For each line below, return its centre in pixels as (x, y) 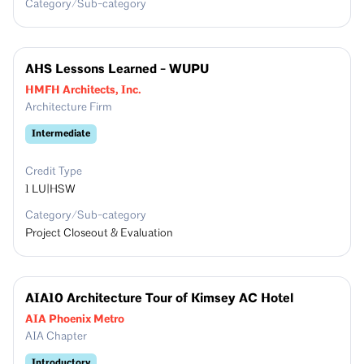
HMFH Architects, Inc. (83, 90)
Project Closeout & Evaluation (99, 234)
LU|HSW (54, 190)
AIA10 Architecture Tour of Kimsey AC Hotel (159, 299)
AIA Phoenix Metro (75, 319)
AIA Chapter (56, 337)
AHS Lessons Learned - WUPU (117, 69)
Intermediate (61, 134)
